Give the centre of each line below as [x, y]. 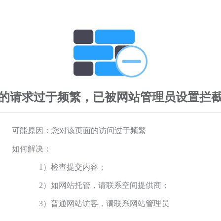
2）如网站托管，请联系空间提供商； [104, 185]
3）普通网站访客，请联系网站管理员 [104, 203]
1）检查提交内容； [73, 167]
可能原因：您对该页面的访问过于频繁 [79, 130]
